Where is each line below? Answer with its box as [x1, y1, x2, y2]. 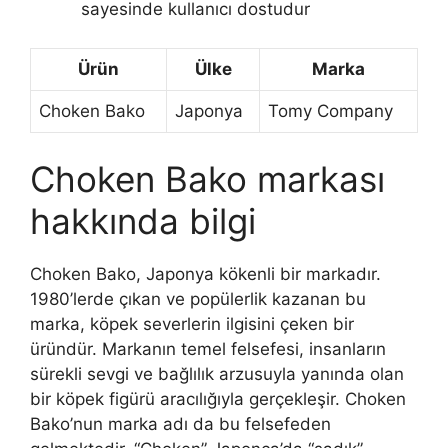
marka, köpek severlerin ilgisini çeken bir [30, 314, 354, 335]
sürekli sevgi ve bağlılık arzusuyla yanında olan [30, 364, 404, 385]
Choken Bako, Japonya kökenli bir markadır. [30, 264, 381, 285]
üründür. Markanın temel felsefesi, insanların [30, 339, 386, 360]
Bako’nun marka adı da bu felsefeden [30, 414, 331, 435]
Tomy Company [268, 100, 393, 121]
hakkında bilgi [30, 200, 256, 243]
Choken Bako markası [30, 158, 385, 201]
